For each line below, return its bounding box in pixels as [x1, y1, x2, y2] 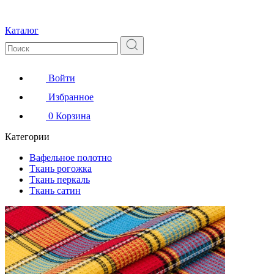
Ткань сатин [29, 185, 81, 196]
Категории [5, 131, 50, 142]
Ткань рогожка [29, 163, 92, 174]
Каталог [5, 24, 39, 35]
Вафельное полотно [29, 152, 112, 163]
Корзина [56, 110, 91, 121]
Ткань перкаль [29, 174, 90, 185]
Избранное [48, 91, 94, 102]
